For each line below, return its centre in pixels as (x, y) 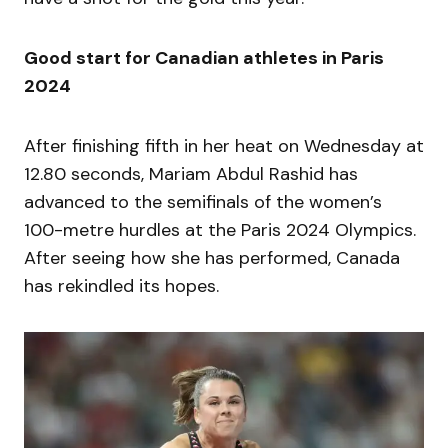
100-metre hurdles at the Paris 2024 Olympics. (220, 229)
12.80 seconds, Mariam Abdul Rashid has (191, 173)
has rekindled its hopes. (124, 285)
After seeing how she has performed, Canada (212, 257)
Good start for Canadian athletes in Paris (204, 57)
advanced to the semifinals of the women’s (203, 201)
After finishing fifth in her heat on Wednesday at (224, 145)
